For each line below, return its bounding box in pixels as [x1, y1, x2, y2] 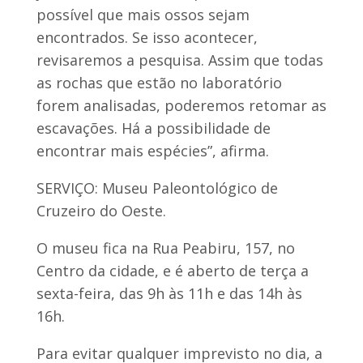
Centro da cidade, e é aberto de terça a [36, 260, 309, 280]
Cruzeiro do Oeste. [36, 200, 166, 220]
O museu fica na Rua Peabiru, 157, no [36, 237, 295, 258]
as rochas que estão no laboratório [36, 72, 282, 92]
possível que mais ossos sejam [36, 4, 250, 24]
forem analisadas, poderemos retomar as [36, 95, 327, 115]
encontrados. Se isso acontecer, [36, 27, 258, 47]
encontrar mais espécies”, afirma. [36, 140, 269, 160]
